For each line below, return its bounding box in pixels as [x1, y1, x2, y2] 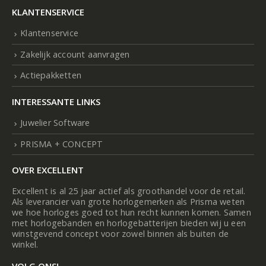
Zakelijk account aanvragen [20, 48, 130, 60]
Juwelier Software [20, 116, 90, 128]
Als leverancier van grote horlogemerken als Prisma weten [12, 196, 245, 208]
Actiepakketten [20, 69, 82, 81]
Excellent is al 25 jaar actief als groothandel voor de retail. [12, 185, 246, 197]
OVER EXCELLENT [12, 164, 84, 176]
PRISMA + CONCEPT [20, 138, 103, 150]
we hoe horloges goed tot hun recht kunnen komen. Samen [12, 207, 251, 218]
